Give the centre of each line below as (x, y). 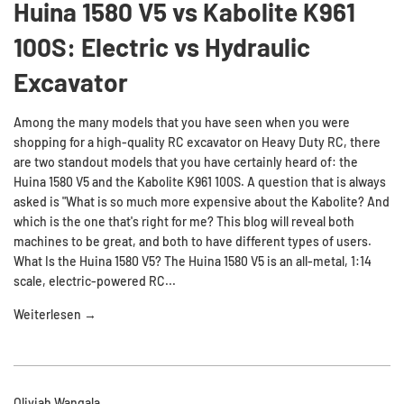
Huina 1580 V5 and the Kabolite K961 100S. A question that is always (200, 181)
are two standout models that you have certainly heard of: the (186, 161)
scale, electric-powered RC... (95, 280)
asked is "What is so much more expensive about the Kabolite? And (202, 201)
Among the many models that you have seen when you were (182, 122)
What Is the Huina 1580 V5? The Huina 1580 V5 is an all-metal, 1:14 (193, 261)
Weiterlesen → (55, 314)
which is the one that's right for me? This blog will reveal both (184, 221)
